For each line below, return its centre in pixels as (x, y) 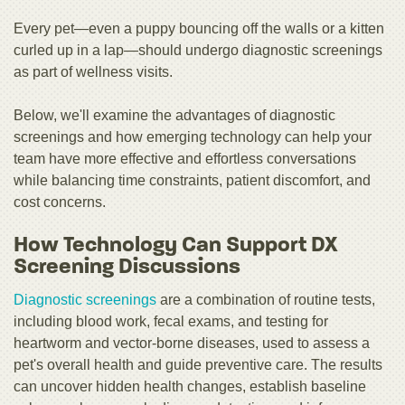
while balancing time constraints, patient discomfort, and (192, 181)
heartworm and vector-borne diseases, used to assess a (192, 344)
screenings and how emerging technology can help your (193, 137)
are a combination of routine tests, (266, 300)
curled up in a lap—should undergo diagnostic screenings (198, 51)
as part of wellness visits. (93, 72)
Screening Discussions (127, 268)
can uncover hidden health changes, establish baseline (190, 387)
